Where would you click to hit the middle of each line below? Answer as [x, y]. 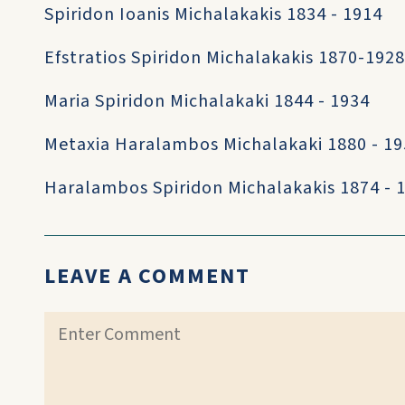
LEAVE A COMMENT [147, 276]
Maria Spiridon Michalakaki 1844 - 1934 [207, 101]
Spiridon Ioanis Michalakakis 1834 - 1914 [213, 14]
